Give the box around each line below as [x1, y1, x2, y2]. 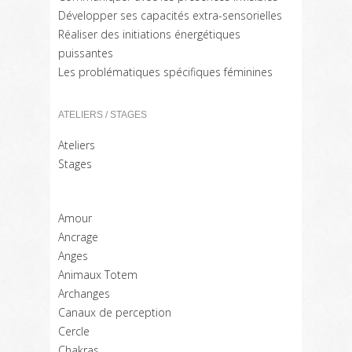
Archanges [58, 286, 110, 301]
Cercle [58, 324, 90, 339]
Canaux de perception [58, 305, 171, 320]
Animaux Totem [58, 267, 137, 282]
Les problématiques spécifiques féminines [58, 64, 273, 79]
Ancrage [58, 229, 98, 244]
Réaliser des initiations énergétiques [58, 27, 240, 42]
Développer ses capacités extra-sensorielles [58, 8, 282, 23]
